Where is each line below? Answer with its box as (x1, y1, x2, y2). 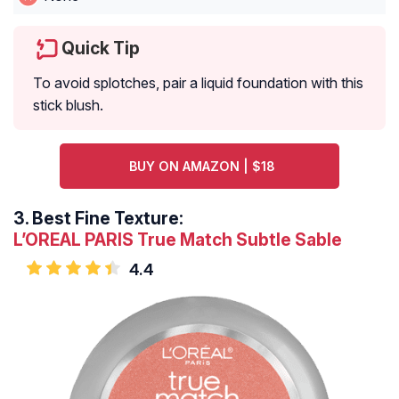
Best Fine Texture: (32, 208, 183, 230)
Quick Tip (61, 37, 140, 60)
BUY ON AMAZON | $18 (128, 159, 275, 175)
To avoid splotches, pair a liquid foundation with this (33, 74, 363, 93)
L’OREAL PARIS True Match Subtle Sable (13, 229, 342, 251)
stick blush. (33, 96, 103, 115)
